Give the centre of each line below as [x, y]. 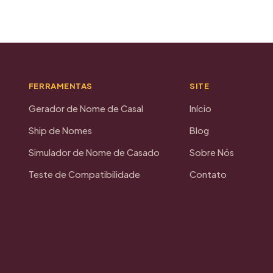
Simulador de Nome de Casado [94, 153]
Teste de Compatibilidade [84, 175]
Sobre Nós [212, 153]
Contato [208, 175]
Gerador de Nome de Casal [86, 109]
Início [201, 109]
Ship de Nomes [60, 131]
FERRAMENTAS [60, 86]
